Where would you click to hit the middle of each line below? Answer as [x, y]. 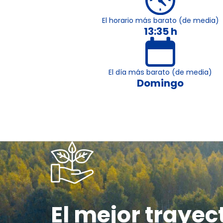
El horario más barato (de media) [160, 21]
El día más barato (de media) [160, 72]
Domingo [160, 83]
